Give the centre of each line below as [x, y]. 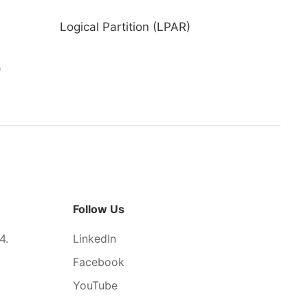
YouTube [95, 285]
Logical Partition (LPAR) [125, 27]
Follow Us [99, 209]
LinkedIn [95, 239]
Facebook [99, 262]
